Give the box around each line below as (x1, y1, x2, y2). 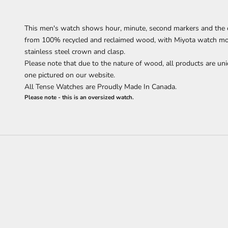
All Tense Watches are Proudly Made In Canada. (24, 82, 177, 92)
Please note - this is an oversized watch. (24, 93, 134, 102)
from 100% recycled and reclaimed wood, (24, 35, 158, 45)
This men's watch (24, 23, 82, 34)
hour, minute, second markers (105, 23, 199, 34)
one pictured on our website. (24, 70, 115, 80)
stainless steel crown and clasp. (24, 47, 127, 57)
